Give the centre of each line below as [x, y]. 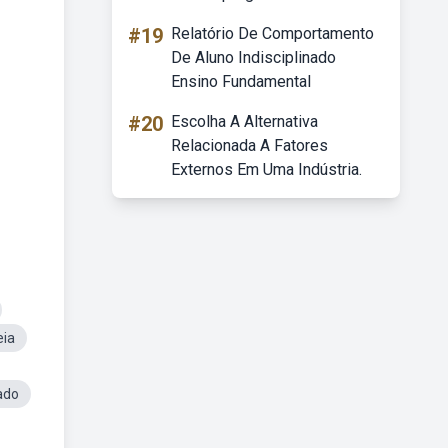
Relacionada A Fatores [249, 145]
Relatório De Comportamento [272, 33]
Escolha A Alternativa [244, 121]
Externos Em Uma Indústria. [266, 169]
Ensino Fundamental [241, 81]
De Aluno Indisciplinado [253, 57]
